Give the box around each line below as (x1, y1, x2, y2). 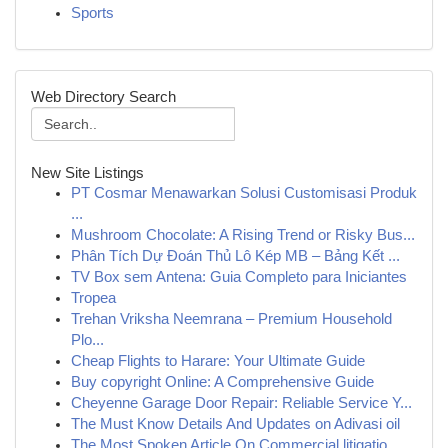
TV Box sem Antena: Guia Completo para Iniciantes (71, 269, 407, 285)
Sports (71, 5, 114, 21)
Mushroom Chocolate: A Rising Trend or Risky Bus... (71, 227, 415, 243)
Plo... (71, 332, 104, 348)
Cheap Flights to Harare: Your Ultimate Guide (71, 353, 365, 369)
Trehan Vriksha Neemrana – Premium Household (71, 311, 392, 327)
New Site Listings (31, 164, 144, 181)
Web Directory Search (31, 88, 176, 105)
